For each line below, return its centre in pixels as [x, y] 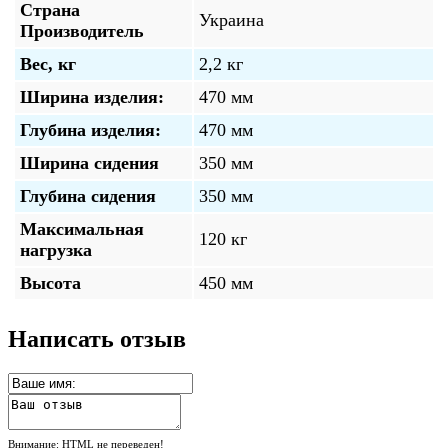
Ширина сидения [89, 163]
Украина [231, 20]
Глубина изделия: [90, 130]
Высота [50, 283]
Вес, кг [48, 64]
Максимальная [82, 229]
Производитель [82, 31]
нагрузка [56, 250]
